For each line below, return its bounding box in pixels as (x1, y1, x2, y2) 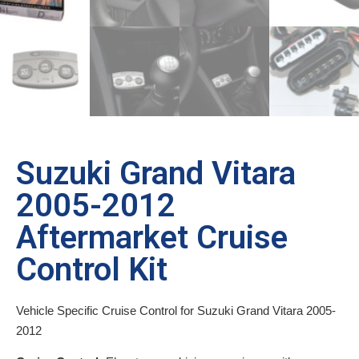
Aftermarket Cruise (16, 218, 288, 256)
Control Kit (16, 250, 167, 288)
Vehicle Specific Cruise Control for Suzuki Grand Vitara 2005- (16, 303, 336, 317)
